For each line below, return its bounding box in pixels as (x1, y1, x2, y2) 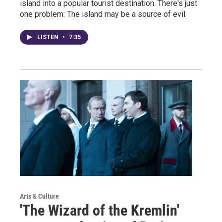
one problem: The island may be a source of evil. (20, 9, 187, 19)
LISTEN (37, 34, 60, 41)
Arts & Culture (20, 192, 59, 200)
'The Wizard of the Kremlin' (20, 202, 179, 219)
